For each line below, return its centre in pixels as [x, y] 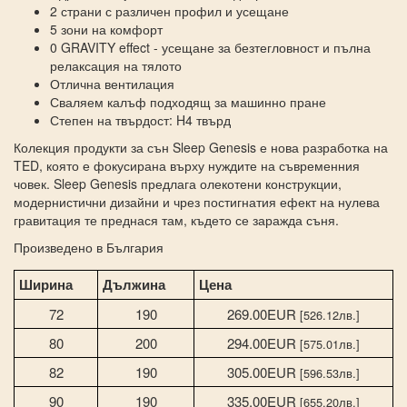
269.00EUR [263, 313]
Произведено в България [89, 247]
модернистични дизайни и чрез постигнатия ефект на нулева [197, 201]
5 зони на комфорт [106, 29]
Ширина [46, 284]
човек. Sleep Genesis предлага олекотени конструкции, [178, 183]
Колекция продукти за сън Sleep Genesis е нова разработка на [201, 147]
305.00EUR [263, 372]
